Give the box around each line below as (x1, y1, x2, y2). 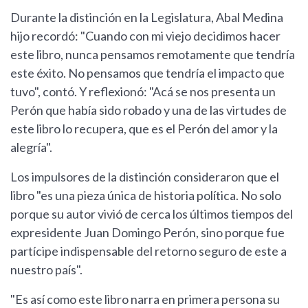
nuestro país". (10, 262, 82, 278)
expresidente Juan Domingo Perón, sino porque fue (10, 225, 285, 241)
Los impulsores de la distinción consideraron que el (10, 169, 279, 185)
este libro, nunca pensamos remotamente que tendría (10, 47, 295, 63)
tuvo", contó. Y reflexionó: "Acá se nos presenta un (10, 84, 276, 100)
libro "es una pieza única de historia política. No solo (10, 188, 281, 203)
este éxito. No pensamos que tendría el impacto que (10, 65, 285, 81)
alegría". (10, 140, 52, 155)
